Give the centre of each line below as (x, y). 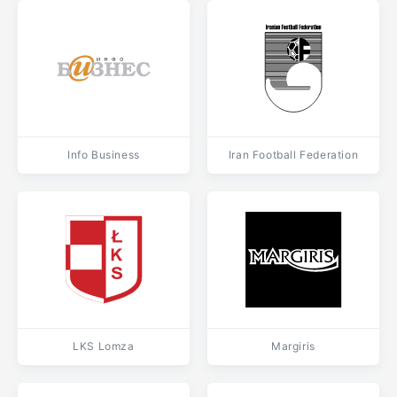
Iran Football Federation (293, 155)
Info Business (104, 155)
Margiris (293, 346)
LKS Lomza (104, 346)
